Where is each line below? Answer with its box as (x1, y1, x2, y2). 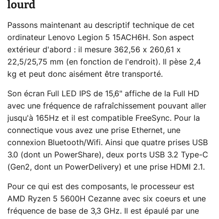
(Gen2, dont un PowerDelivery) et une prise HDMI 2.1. (7, 163, 205, 172)
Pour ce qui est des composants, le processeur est (7, 183, 195, 191)
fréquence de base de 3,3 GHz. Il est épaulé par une (7, 207, 199, 216)
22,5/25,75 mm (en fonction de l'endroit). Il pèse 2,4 (7, 58, 201, 66)
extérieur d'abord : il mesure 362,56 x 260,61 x (7, 46, 181, 54)
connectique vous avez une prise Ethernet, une (7, 127, 180, 135)
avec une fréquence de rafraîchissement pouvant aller (7, 102, 206, 110)
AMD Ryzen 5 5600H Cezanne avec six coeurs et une (7, 195, 206, 203)
